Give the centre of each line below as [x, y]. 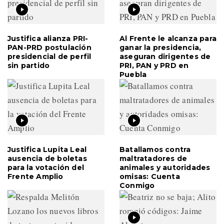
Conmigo [137, 185]
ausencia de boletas [47, 158]
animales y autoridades [165, 167]
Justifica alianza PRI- [48, 38]
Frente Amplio [35, 176]
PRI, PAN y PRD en [154, 65]
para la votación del [46, 167]
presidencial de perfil [49, 56]
